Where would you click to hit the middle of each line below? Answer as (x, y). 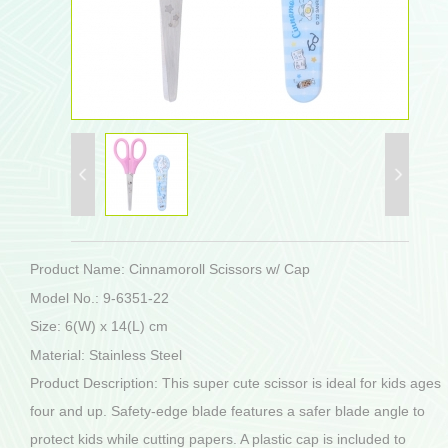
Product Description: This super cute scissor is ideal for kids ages (235, 383)
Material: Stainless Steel (106, 354)
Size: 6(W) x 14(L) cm (99, 326)
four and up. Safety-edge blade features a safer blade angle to (227, 411)
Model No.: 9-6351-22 (99, 297)
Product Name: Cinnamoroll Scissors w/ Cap (170, 269)
